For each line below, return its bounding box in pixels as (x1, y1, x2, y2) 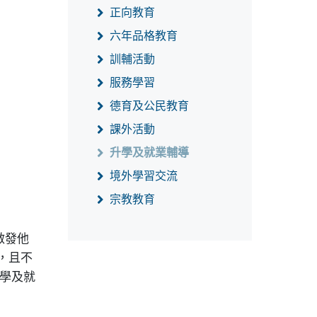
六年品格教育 (110, 28, 178, 42)
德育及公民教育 (110, 98, 189, 113)
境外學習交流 (110, 168, 178, 183)
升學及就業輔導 (110, 145, 189, 159)
